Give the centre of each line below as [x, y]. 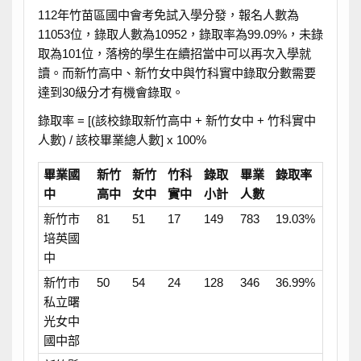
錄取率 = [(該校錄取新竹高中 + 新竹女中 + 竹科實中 [176, 121]
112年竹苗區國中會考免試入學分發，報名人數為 [168, 15]
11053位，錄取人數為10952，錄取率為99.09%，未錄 [180, 34]
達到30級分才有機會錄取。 [110, 92]
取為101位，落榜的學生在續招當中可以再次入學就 [174, 53]
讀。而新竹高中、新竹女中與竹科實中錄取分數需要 [176, 73]
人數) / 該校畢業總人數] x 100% [122, 140]
